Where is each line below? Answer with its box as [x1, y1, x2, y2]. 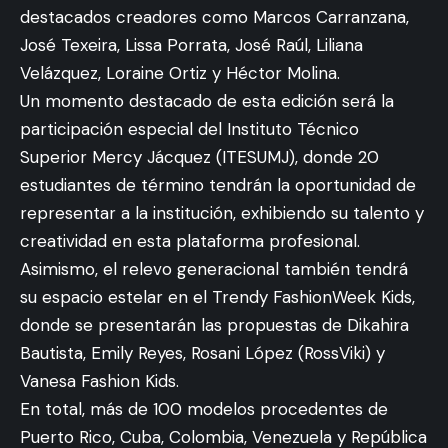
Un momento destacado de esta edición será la [20, 89, 394, 112]
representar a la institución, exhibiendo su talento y [20, 201, 424, 224]
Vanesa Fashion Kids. [20, 369, 179, 392]
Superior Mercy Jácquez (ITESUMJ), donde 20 [20, 145, 379, 168]
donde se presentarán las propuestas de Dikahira [20, 313, 409, 336]
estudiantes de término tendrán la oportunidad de [20, 173, 416, 196]
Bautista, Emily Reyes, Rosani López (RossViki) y [20, 341, 385, 364]
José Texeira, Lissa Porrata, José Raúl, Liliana [20, 33, 363, 56]
